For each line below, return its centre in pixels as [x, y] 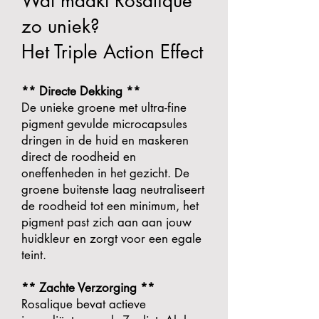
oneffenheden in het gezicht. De [105, 173]
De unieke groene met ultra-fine [104, 108]
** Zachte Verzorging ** [88, 288]
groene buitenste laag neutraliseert [113, 189]
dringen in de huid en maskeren [105, 140]
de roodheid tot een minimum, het [110, 206]
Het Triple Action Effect [112, 52]
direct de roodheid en [79, 157]
